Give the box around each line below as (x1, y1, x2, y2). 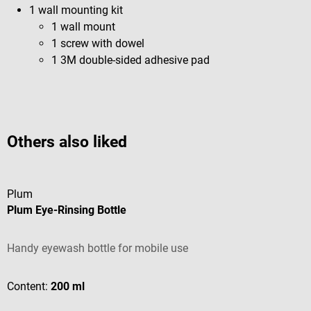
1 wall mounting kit (29, 3, 123, 17)
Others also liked (7, 132, 127, 151)
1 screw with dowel (51, 36, 144, 50)
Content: (7, 279, 51, 293)
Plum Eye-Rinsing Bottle (7, 203, 126, 217)
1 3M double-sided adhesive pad (51, 53, 210, 67)
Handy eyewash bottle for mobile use (7, 241, 188, 255)
